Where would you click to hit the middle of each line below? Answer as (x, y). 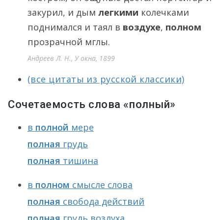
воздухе (142, 27)
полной (52, 127)
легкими (118, 12)
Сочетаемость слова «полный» (92, 104)
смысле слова (101, 185)
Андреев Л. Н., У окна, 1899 (71, 58)
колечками (164, 12)
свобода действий (102, 201)
